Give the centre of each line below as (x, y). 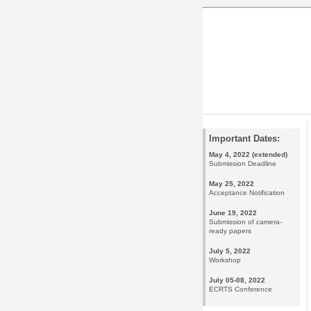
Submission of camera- (245, 222)
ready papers (230, 231)
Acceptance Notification (247, 193)
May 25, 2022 (232, 184)
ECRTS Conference (241, 289)
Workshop (225, 260)
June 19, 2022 (233, 213)
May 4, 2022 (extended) (248, 155)
